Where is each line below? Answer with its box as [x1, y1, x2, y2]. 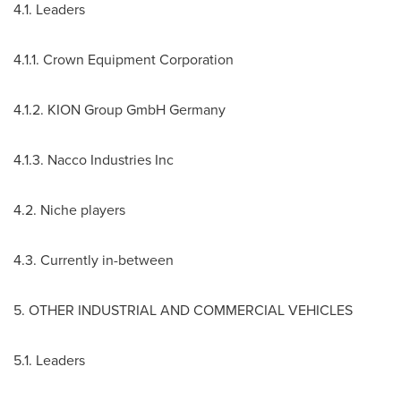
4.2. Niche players [13, 200, 125, 220]
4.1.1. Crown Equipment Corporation [13, 49, 234, 70]
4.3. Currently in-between [13, 250, 174, 270]
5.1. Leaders [13, 350, 85, 371]
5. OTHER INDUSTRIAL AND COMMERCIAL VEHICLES [13, 300, 353, 320]
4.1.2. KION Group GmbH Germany [13, 99, 226, 120]
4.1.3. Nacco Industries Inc [13, 149, 174, 170]
